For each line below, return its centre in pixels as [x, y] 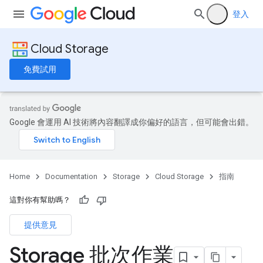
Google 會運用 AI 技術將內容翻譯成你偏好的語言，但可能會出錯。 [131, 122]
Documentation [71, 176]
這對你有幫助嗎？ [40, 200]
